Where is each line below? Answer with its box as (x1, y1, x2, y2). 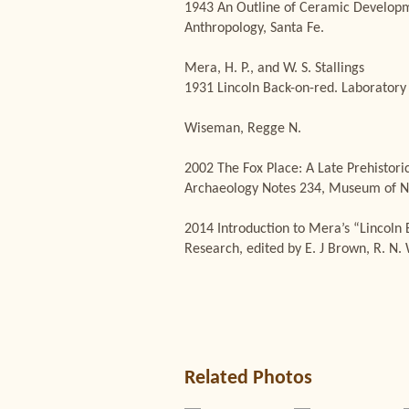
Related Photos (184, 368, 312, 389)
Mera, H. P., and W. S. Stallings (184, 61, 364, 76)
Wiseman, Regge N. (184, 121, 301, 136)
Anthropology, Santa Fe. (184, 21, 324, 36)
